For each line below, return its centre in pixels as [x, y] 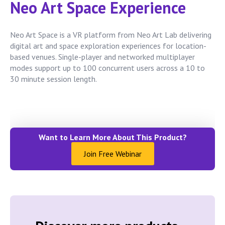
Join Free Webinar [113, 154]
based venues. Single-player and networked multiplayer [102, 57]
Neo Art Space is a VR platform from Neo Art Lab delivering [111, 35]
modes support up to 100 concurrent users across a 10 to [107, 68]
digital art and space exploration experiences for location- [108, 46]
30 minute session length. [53, 79]
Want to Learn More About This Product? [113, 137]
